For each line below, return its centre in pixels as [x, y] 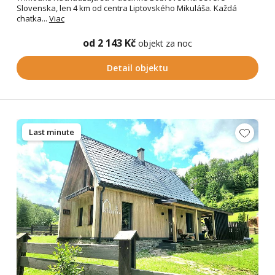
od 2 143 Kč [110, 43]
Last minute [51, 132]
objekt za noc [165, 44]
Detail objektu [137, 68]
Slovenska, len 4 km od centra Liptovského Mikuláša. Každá [126, 8]
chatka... [33, 19]
